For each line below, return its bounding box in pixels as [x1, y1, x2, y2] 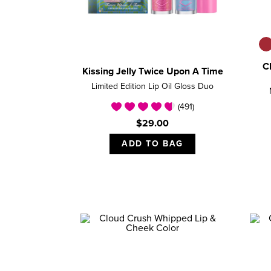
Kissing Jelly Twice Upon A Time [82, 67, 223, 77]
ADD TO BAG [122, 140, 183, 149]
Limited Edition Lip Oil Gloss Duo [91, 82, 214, 91]
